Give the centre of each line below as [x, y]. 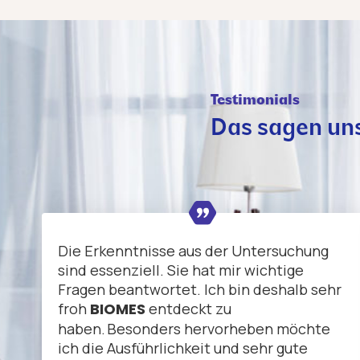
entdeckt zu [188, 309]
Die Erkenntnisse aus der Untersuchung [193, 251]
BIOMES [118, 309]
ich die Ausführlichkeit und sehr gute [183, 348]
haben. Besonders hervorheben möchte [194, 329]
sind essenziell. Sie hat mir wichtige [181, 270]
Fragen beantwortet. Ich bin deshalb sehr [200, 290]
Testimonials [255, 101]
